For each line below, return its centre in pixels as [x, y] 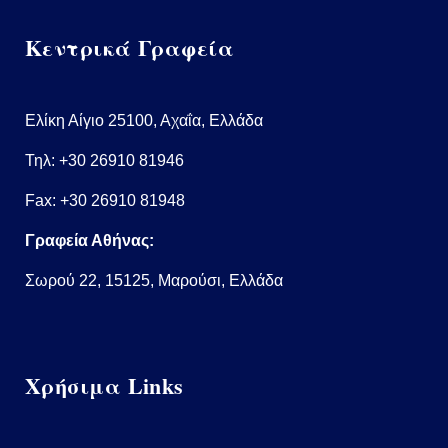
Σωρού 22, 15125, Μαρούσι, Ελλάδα [154, 281]
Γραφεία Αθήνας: [89, 241]
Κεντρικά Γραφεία [130, 48]
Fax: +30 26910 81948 [105, 201]
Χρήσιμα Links [104, 386]
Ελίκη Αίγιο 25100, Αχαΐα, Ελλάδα [144, 121]
